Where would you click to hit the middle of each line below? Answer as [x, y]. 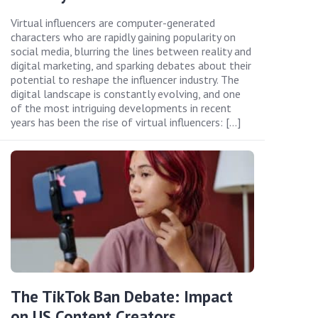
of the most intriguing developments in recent [121, 108]
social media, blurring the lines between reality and [131, 51]
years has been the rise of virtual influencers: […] [126, 122]
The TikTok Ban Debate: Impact [122, 296]
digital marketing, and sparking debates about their [131, 66]
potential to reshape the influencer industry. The [125, 80]
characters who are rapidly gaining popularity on [123, 37]
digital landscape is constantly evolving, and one [126, 94]
